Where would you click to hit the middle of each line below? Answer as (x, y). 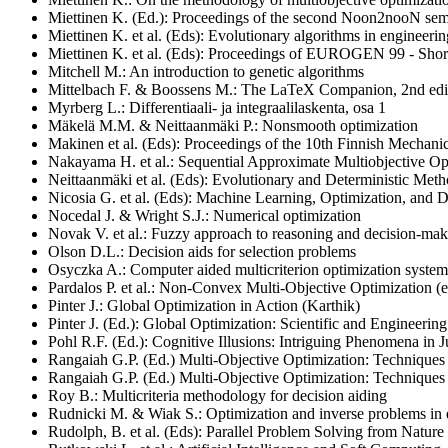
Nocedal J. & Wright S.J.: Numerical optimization (204, 215)
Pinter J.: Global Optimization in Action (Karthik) (204, 305)
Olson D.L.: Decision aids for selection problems (202, 251)
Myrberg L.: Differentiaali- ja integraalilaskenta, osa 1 (217, 107)
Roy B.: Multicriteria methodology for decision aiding (217, 395)
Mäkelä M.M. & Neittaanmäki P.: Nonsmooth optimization (233, 125)
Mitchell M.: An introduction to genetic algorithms (206, 71)
